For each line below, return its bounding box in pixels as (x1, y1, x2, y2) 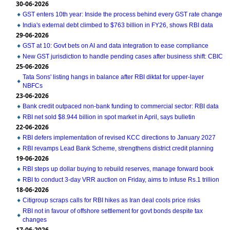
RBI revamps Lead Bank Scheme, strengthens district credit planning (23, 145, 214, 152)
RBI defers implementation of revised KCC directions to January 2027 (23, 134, 216, 141)
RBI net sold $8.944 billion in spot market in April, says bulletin (23, 113, 195, 121)
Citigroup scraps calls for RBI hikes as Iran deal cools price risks (23, 197, 200, 204)
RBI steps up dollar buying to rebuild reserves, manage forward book (23, 165, 214, 172)
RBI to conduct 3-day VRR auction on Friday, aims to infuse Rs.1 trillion (23, 176, 219, 183)
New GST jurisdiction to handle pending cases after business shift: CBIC (23, 53, 223, 60)
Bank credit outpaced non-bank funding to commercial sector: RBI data (23, 103, 219, 110)
